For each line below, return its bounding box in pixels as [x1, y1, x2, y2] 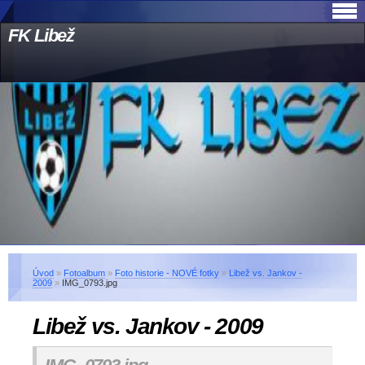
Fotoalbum [64, 268, 105, 278]
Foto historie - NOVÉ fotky [115, 268, 219, 278]
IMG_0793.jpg [62, 278, 117, 288]
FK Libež [8, 25, 75, 46]
